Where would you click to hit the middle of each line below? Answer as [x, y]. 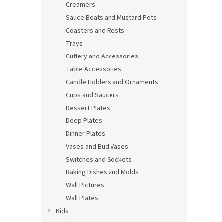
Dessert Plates [88, 108]
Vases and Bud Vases [97, 147]
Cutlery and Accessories [102, 56]
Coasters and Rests [95, 31]
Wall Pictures [85, 185]
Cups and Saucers [92, 95]
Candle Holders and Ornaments [112, 82]
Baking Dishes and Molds [102, 172]
